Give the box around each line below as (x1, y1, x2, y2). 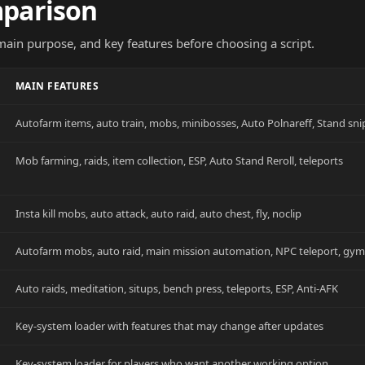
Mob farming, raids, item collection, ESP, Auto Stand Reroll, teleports (15, 153, 343, 168)
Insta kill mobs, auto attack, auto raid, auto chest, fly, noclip (15, 206, 301, 221)
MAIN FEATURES (15, 79, 99, 93)
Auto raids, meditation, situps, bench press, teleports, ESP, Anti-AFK (15, 281, 338, 296)
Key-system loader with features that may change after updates (15, 319, 323, 333)
